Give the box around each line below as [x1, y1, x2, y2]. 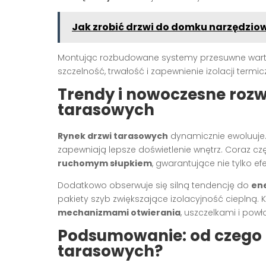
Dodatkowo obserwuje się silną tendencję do [58, 179, 251, 191]
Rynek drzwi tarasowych [58, 129, 168, 142]
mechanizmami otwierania [58, 206, 180, 218]
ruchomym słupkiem [58, 157, 152, 169]
